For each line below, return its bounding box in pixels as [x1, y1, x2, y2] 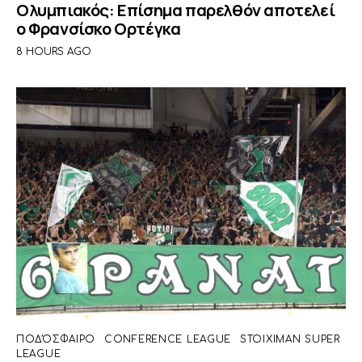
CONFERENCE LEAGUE [103, 333, 232, 345]
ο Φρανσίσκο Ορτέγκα [16, 18, 181, 40]
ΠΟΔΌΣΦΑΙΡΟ [16, 333, 96, 345]
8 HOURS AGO [16, 46, 91, 58]
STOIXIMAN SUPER [239, 333, 340, 345]
